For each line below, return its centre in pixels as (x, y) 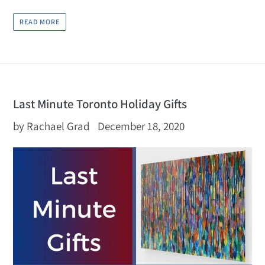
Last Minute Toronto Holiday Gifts (100, 104)
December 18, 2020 (141, 126)
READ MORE (40, 22)
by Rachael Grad (51, 126)
